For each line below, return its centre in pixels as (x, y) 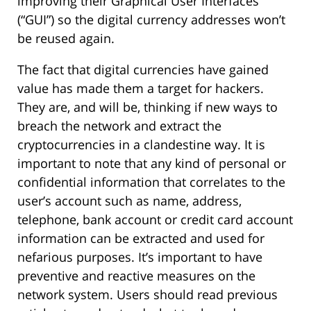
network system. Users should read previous (148, 295)
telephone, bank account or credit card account (155, 220)
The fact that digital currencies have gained (143, 70)
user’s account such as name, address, (129, 201)
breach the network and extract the (119, 126)
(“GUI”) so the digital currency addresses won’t (151, 20)
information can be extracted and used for (141, 238)
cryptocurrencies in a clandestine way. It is (141, 145)
